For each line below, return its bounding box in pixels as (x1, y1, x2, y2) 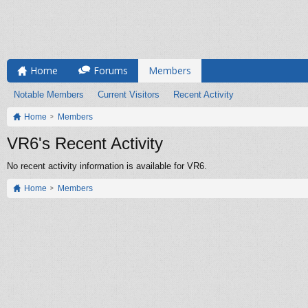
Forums (93, 64, 128, 77)
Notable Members (14, 89, 84, 100)
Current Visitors (98, 89, 159, 100)
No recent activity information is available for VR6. (7, 161, 207, 171)
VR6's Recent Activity (7, 134, 163, 153)
